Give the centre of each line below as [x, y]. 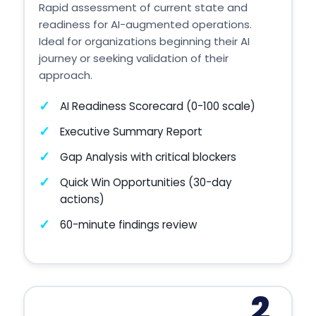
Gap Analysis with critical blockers [148, 157]
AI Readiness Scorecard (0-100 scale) [157, 106]
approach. [65, 75]
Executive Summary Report [131, 131]
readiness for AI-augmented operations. [145, 24]
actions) [82, 199]
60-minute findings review [128, 224]
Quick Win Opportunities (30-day [146, 182]
